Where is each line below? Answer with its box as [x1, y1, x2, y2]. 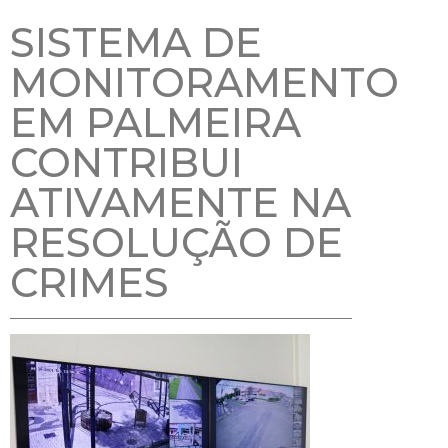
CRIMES [10, 257, 169, 307]
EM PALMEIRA [10, 97, 301, 147]
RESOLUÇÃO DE [10, 217, 343, 267]
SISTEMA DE [10, 17, 262, 67]
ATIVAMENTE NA [10, 177, 351, 227]
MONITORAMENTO [10, 57, 399, 107]
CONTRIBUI [10, 137, 243, 187]
